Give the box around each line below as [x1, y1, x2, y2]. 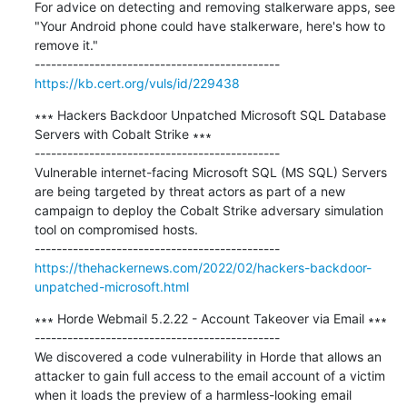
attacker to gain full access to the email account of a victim [34, 367, 385, 383]
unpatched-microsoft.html [34, 278, 189, 294]
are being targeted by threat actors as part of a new [34, 183, 345, 199]
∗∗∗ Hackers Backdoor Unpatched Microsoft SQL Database [34, 106, 386, 123]
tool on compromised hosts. [34, 221, 198, 237]
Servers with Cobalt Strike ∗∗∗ [34, 125, 212, 142]
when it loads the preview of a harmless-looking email [34, 386, 352, 402]
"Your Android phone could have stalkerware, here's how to [34, 17, 385, 34]
